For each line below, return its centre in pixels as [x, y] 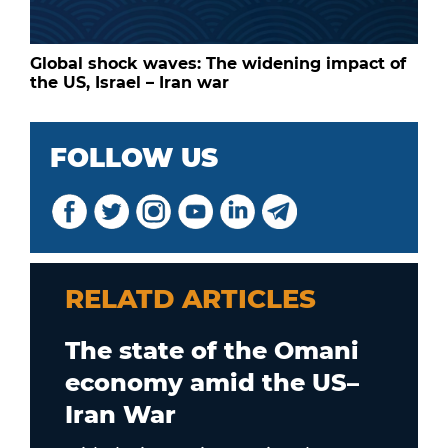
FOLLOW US [134, 157]
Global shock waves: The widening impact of [218, 63]
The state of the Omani [212, 350]
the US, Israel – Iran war [129, 82]
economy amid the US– [212, 382]
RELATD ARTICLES [190, 298]
